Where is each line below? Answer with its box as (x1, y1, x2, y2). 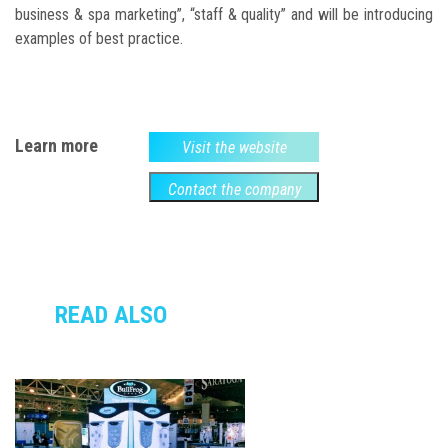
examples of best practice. (15, 29, 183, 49)
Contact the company (167, 180, 301, 200)
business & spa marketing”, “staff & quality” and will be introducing (15, 5, 433, 25)
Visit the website (181, 138, 287, 158)
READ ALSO (55, 301, 167, 330)
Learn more (15, 135, 98, 157)
